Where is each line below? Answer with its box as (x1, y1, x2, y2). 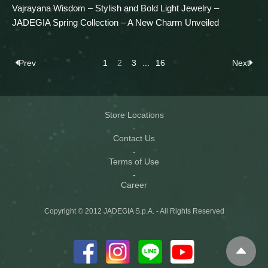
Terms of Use (109, 157, 159, 167)
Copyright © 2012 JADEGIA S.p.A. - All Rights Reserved (44, 207, 224, 216)
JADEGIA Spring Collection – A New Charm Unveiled (12, 17, 219, 28)
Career (121, 180, 147, 190)
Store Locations (104, 110, 164, 120)
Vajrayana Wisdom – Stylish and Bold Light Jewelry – (12, 3, 219, 14)
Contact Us (113, 133, 155, 144)
